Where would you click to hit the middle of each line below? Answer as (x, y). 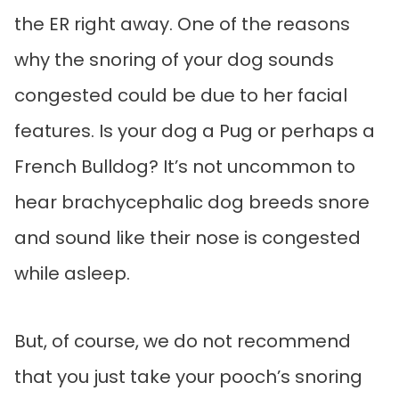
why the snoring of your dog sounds (174, 60)
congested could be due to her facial (181, 96)
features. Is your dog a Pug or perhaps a (195, 131)
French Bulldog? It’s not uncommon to (185, 167)
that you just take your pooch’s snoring (188, 377)
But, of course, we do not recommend (183, 342)
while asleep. (74, 274)
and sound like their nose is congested (187, 238)
